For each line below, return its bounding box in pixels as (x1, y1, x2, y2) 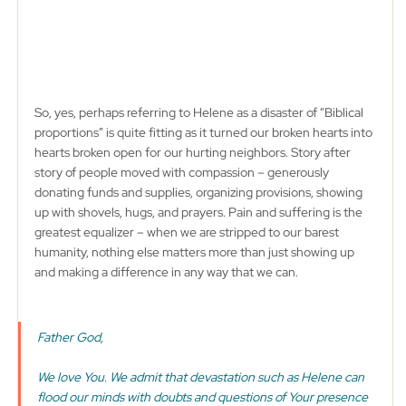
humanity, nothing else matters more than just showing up (34, 244, 357, 260)
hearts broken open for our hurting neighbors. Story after (34, 144, 353, 160)
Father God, (36, 329, 106, 345)
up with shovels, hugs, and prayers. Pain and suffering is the (34, 204, 365, 220)
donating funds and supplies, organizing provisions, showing (34, 184, 365, 200)
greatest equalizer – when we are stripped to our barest (34, 224, 342, 240)
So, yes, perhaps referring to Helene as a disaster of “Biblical (34, 104, 366, 121)
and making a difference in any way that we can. (34, 264, 301, 280)
